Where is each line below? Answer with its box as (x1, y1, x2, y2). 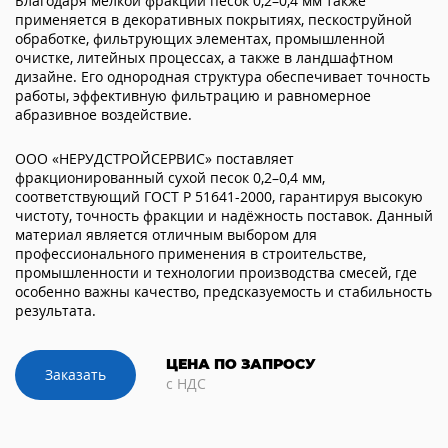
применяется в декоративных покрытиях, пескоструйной (15, 9, 412, 29)
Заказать (45, 364, 106, 384)
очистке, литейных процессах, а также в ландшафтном (15, 47, 393, 67)
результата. (15, 300, 96, 320)
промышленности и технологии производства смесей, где (15, 262, 417, 282)
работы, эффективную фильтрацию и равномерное (15, 85, 371, 105)
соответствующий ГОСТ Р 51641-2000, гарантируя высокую (15, 186, 423, 206)
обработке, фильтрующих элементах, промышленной (15, 28, 385, 48)
